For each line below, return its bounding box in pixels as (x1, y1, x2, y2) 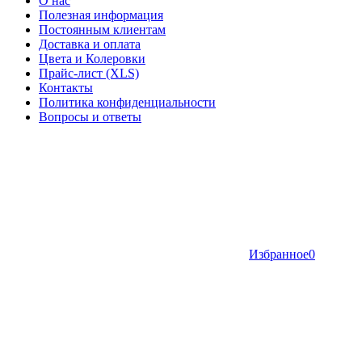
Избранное (249, 247, 309, 261)
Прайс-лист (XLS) (39, 66, 139, 80)
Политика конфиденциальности (39, 95, 216, 109)
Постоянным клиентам (39, 23, 166, 36)
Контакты (39, 81, 93, 95)
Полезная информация (39, 8, 163, 22)
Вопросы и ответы (39, 110, 141, 124)
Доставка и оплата (39, 37, 141, 51)
